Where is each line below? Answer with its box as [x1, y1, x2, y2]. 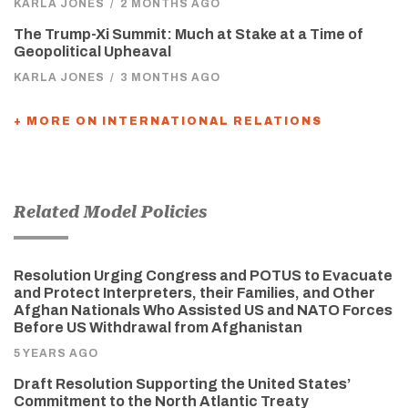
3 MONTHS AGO [120, 70, 220, 84]
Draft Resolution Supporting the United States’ [14, 375, 351, 392]
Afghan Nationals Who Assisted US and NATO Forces [14, 301, 393, 318]
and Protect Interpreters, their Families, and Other [14, 284, 375, 301]
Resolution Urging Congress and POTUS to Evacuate [14, 267, 393, 283]
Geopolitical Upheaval [14, 43, 171, 59]
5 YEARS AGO [14, 346, 98, 360]
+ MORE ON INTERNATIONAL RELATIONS [14, 114, 322, 127]
